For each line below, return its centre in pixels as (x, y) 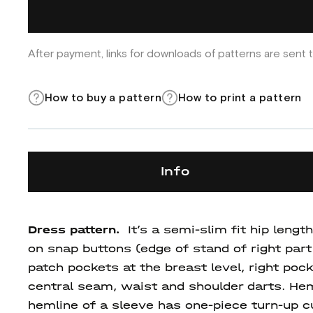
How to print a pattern (240, 97)
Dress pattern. (76, 230)
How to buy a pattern (103, 97)
